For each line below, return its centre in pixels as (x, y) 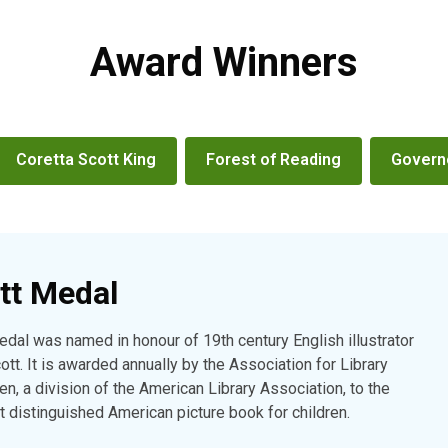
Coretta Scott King (85, 159)
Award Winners (224, 62)
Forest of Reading (273, 159)
